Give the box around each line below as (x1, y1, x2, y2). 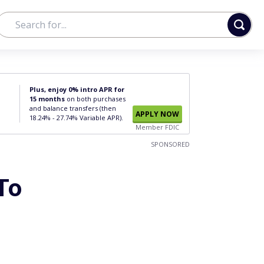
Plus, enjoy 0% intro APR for (29, 85, 124, 94)
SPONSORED (151, 140, 190, 148)
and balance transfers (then (29, 104, 116, 113)
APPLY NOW (136, 109, 179, 119)
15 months (29, 94, 65, 103)
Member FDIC (136, 123, 179, 131)
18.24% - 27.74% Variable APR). (29, 113, 123, 122)
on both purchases (65, 94, 126, 103)
